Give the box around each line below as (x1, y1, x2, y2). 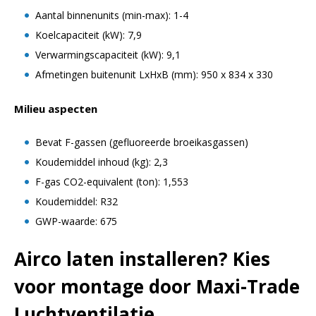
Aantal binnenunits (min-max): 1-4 (35, 8, 188, 23)
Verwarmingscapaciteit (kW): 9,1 (35, 48, 181, 62)
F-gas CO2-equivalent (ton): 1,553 (35, 175, 188, 189)
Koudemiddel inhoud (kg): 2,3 (35, 155, 168, 169)
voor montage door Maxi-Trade (14, 274, 300, 300)
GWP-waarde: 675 (35, 214, 117, 229)
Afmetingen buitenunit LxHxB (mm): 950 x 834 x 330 (35, 68, 273, 82)
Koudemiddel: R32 (35, 195, 118, 209)
